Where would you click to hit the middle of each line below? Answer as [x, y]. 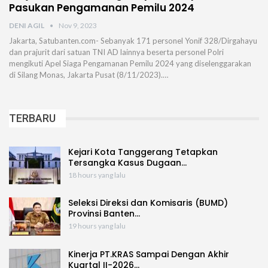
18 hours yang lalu [97, 175]
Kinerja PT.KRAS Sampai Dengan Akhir [149, 254]
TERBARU [32, 118]
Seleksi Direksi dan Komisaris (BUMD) [148, 203]
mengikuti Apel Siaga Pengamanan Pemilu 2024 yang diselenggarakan [130, 64]
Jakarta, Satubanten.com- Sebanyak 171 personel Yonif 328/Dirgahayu [133, 41]
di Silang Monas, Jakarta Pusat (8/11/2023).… [89, 75]
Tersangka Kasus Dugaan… [127, 162]
